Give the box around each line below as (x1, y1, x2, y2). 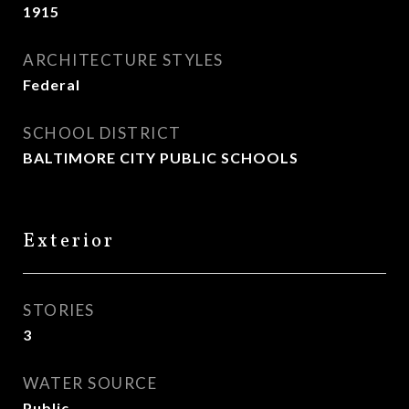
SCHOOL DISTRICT (23, 123, 182, 142)
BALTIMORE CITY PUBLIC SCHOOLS (23, 149, 299, 166)
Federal (23, 76, 80, 93)
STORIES (23, 300, 95, 320)
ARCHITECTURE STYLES (23, 50, 224, 69)
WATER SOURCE (23, 373, 157, 393)
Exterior (23, 228, 115, 255)
